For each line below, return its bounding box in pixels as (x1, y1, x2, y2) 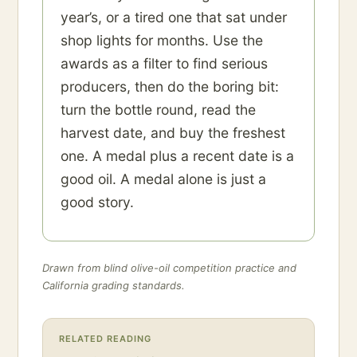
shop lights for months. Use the (61, 31, 263, 49)
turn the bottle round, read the (61, 100, 256, 118)
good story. (61, 193, 134, 210)
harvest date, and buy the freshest (61, 124, 285, 141)
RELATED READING (59, 332, 151, 344)
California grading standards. (42, 278, 185, 292)
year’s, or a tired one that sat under (61, 8, 287, 25)
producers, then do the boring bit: (61, 77, 279, 95)
